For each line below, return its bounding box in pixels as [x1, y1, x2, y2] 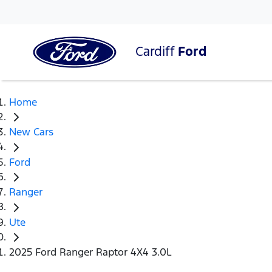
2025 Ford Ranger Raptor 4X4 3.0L [9, 245, 172, 259]
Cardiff [135, 42, 178, 59]
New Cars [9, 125, 53, 139]
